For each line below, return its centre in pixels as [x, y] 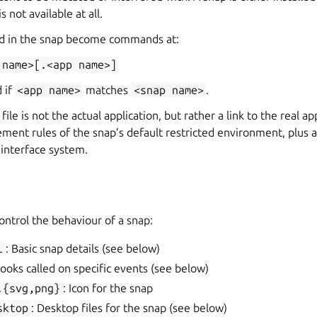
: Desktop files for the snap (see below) [129, 308]
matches [107, 90]
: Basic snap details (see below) [82, 248]
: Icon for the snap [108, 288]
